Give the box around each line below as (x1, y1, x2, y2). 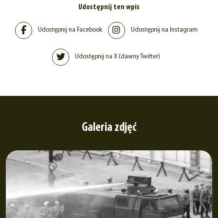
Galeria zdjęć (82, 121, 136, 134)
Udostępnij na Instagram (130, 27, 198, 34)
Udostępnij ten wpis (78, 3, 140, 11)
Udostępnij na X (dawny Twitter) (75, 54, 160, 60)
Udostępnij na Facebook (37, 27, 102, 34)
